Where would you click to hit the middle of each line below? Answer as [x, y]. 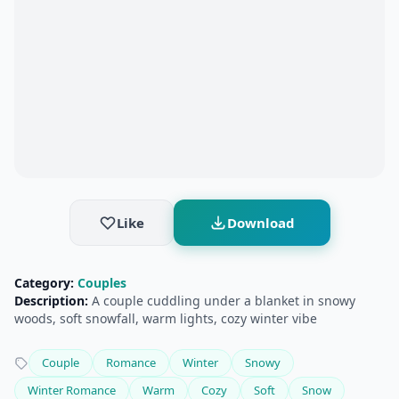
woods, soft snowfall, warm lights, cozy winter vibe [166, 318]
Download [261, 223]
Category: [44, 283]
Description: [51, 301]
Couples [102, 283]
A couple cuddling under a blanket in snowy [222, 301]
